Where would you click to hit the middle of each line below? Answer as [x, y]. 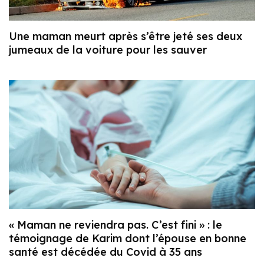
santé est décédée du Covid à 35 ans [105, 252]
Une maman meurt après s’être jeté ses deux [126, 37]
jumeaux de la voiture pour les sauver [108, 50]
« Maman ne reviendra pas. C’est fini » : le [115, 225]
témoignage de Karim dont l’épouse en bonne [128, 239]
